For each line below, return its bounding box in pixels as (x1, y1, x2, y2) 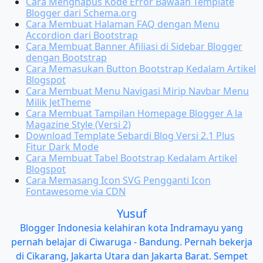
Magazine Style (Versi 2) (26, 117, 131, 131)
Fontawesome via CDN (26, 184, 126, 198)
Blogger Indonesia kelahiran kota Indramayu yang (20, 221, 243, 234)
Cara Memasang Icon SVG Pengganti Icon (26, 173, 211, 187)
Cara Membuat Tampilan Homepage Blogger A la (26, 106, 242, 120)
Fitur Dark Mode (26, 140, 99, 153)
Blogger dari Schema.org (26, 6, 137, 19)
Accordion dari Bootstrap (26, 28, 138, 42)
